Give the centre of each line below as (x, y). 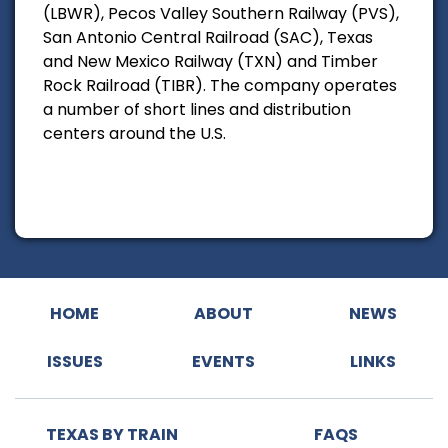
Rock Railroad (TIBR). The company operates (220, 85)
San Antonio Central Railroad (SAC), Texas (208, 37)
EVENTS (224, 361)
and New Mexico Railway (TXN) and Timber (210, 61)
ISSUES (74, 361)
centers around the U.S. (134, 133)
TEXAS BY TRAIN (112, 434)
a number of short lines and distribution (197, 109)
